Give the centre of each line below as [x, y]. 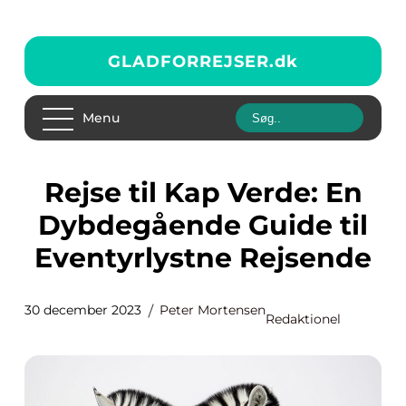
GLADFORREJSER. [191, 61]
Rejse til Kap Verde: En [54, 193]
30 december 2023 [83, 310]
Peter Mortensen [213, 310]
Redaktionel [303, 319]
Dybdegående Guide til [203, 225]
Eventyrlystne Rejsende [203, 258]
